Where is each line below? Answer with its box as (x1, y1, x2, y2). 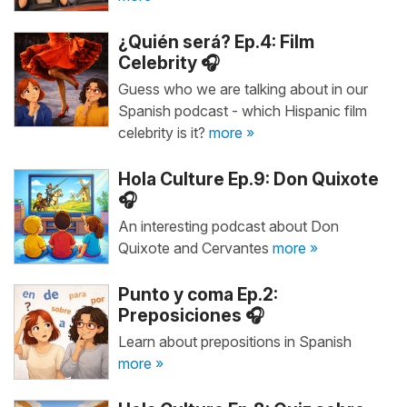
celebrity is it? (117, 124, 209, 142)
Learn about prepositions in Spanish (117, 333, 352, 351)
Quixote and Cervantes (117, 239, 273, 257)
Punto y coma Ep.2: (117, 283, 278, 305)
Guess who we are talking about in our (117, 80, 368, 98)
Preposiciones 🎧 (117, 304, 264, 326)
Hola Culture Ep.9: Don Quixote (117, 168, 379, 190)
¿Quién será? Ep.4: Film (117, 31, 314, 53)
